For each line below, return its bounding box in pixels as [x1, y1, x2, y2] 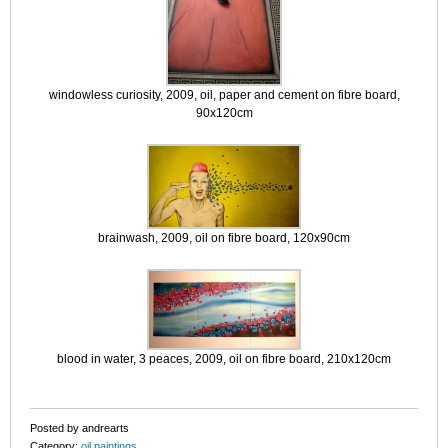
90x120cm [195, 106, 253, 120]
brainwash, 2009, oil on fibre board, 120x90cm [98, 231, 350, 245]
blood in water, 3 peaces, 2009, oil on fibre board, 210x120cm [57, 352, 391, 366]
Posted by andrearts [30, 422, 129, 434]
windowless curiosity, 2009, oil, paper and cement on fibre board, [48, 88, 400, 102]
